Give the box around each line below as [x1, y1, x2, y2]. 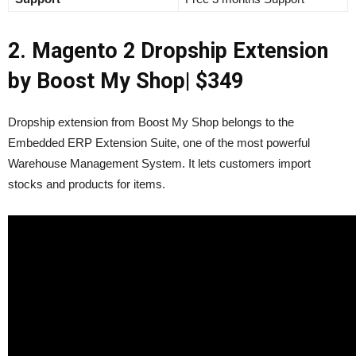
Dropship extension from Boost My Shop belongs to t [8, 114, 281, 129]
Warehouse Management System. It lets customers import [8, 156, 311, 170]
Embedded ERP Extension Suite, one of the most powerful [8, 135, 310, 149]
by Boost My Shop [8, 68, 185, 94]
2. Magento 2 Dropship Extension [8, 37, 328, 64]
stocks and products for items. [8, 176, 165, 191]
